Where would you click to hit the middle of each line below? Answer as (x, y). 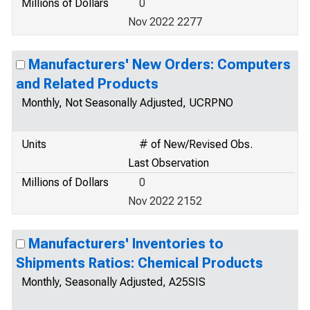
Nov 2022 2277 (165, 22)
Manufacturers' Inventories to (126, 244)
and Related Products (87, 84)
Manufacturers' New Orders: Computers (159, 64)
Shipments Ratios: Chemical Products (139, 263)
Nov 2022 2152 (165, 201)
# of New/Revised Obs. (196, 144)
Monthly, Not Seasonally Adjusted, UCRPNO (127, 103)
